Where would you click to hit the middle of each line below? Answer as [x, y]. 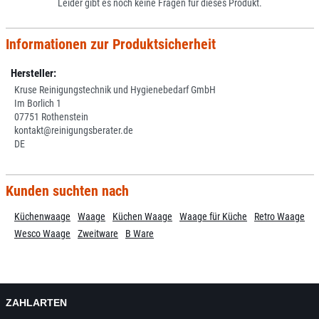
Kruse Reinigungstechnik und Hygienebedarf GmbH [115, 90]
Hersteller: [33, 73]
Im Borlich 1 [38, 103]
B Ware [140, 233]
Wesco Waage [42, 233]
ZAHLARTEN [36, 302]
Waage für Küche [213, 216]
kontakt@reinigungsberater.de [74, 130]
